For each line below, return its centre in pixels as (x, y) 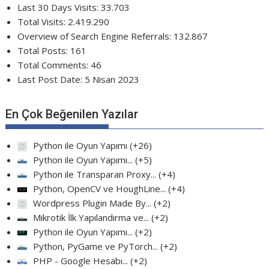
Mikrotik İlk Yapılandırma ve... (91, 217)
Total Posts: (44, 50)
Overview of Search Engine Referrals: (96, 36)
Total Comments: (54, 65)
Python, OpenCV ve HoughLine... (100, 189)
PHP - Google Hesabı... (81, 261)
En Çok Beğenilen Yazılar (72, 114)
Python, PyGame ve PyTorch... (96, 246)
